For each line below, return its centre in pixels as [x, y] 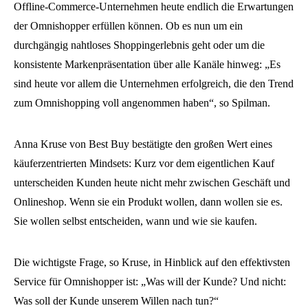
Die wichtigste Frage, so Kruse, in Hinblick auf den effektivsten [152, 262]
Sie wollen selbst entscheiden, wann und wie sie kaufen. [135, 221]
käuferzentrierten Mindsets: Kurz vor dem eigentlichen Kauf [144, 163]
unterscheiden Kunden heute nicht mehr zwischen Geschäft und [152, 183]
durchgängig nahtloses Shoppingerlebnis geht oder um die [139, 45]
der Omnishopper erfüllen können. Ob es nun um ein [128, 26]
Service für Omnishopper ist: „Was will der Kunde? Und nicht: [150, 282]
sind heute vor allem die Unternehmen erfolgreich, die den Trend [154, 84]
